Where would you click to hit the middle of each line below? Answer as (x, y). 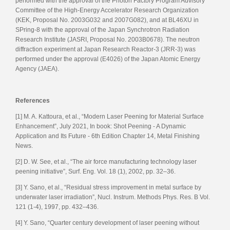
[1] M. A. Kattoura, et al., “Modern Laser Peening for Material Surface (110, 116)
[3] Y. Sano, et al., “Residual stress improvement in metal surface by (108, 187)
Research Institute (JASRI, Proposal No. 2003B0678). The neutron (108, 39)
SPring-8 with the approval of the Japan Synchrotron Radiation (102, 30)
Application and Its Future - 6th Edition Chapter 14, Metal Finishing (108, 136)
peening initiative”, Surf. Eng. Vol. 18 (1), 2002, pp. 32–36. (95, 171)
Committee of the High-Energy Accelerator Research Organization (107, 10)
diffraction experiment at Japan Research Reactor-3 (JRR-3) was (106, 49)
